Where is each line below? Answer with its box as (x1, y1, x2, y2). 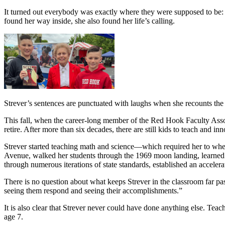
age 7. (4, 212, 23, 221)
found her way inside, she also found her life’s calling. (4, 17, 175, 26)
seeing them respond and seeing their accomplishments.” (4, 186, 182, 195)
